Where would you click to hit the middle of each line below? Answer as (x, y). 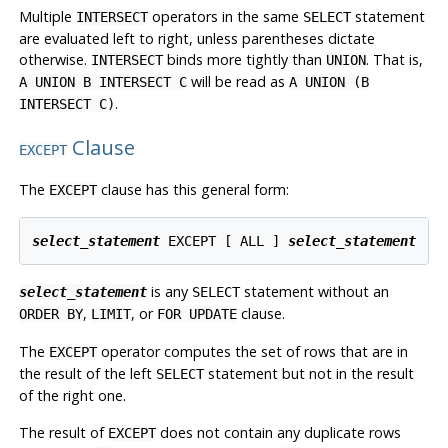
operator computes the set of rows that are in (252, 352)
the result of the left (87, 374)
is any (169, 292)
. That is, (394, 59)
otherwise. (54, 59)
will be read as (237, 81)
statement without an (314, 292)
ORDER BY (50, 314)
